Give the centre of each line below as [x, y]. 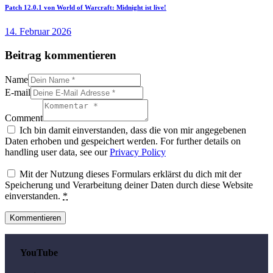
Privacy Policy [138, 152]
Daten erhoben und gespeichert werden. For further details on [123, 141]
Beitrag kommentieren [61, 55]
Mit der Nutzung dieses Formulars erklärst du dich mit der [130, 174]
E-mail [18, 92]
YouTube [39, 253]
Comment [24, 118]
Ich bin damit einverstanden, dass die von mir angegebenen [133, 130]
